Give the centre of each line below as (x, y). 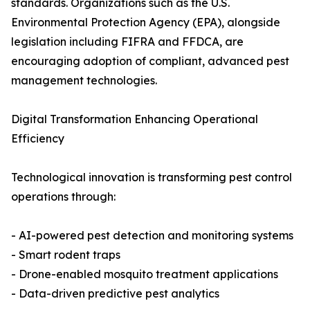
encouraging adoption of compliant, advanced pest (150, 61)
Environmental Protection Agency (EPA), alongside (146, 22)
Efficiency (38, 139)
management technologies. (84, 81)
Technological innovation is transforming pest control (152, 177)
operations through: (63, 197)
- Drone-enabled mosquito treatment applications (145, 274)
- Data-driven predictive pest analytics (115, 294)
